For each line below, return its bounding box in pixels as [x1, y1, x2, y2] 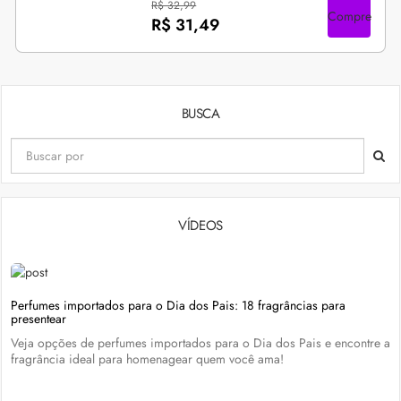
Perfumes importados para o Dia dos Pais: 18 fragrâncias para [11, 296, 346, 314]
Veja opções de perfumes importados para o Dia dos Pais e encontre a [11, 334, 390, 352]
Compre [327, 7, 371, 25]
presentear [11, 310, 66, 328]
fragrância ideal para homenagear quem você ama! [11, 350, 284, 368]
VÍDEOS [178, 216, 223, 235]
